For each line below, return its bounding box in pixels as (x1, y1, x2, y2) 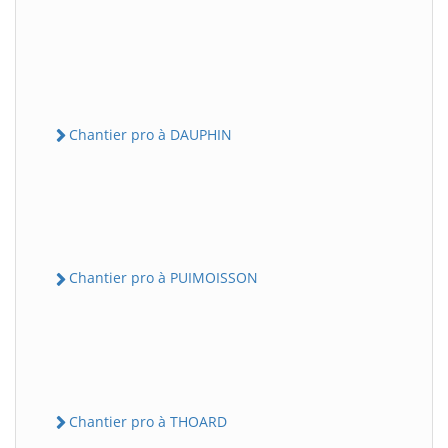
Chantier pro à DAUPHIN (69, 125, 232, 144)
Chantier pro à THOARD (69, 411, 227, 431)
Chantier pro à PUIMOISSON (69, 268, 258, 288)
